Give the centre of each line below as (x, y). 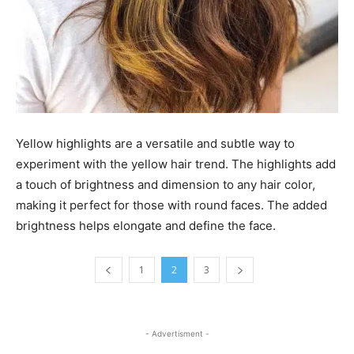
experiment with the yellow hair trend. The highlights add (176, 164)
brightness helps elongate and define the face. (146, 226)
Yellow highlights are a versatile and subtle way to (155, 144)
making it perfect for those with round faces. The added (171, 205)
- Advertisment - (177, 334)
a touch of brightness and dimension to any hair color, (166, 185)
